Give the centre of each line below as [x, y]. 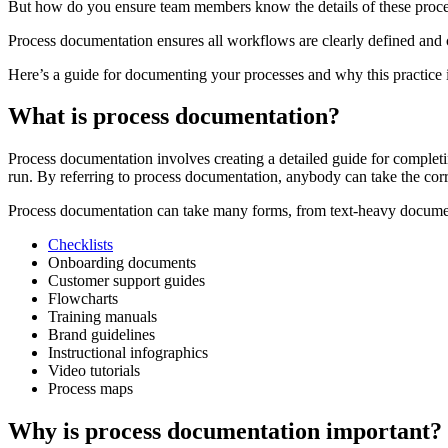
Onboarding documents [122, 263]
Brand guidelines [101, 335]
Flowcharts [83, 299]
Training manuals [102, 317]
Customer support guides [126, 281]
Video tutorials [94, 371]
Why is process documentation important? [225, 431]
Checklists [80, 245]
